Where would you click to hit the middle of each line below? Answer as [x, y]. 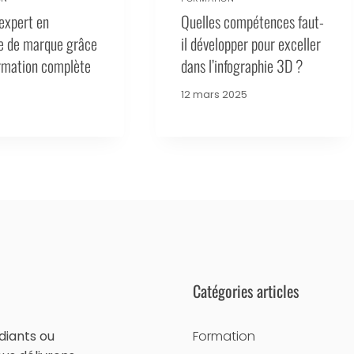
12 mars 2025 [215, 94]
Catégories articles [246, 291]
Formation [224, 337]
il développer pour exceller [251, 43]
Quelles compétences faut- [253, 21]
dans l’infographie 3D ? [242, 65]
